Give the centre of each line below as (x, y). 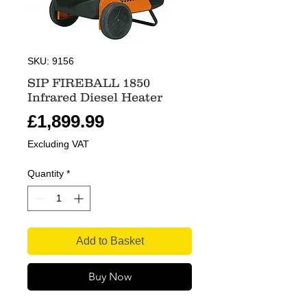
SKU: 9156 (51, 61)
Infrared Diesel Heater (95, 98)
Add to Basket (110, 241)
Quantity (46, 174)
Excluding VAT (58, 144)
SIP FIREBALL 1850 (89, 83)
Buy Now (110, 277)
